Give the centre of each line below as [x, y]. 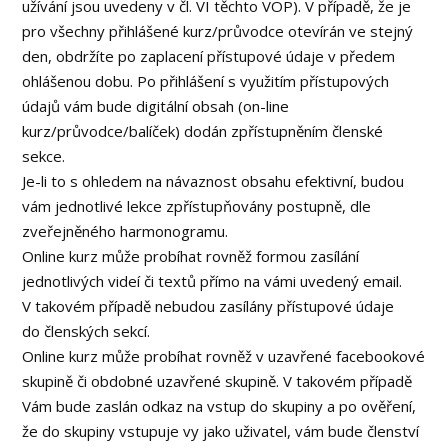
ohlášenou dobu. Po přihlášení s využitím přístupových [206, 81]
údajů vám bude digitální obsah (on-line [156, 106]
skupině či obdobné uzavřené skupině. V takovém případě [217, 381]
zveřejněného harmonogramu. [125, 231]
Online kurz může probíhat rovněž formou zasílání [191, 256]
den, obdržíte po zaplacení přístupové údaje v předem [209, 56]
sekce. [44, 156]
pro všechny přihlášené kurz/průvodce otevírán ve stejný [218, 31]
